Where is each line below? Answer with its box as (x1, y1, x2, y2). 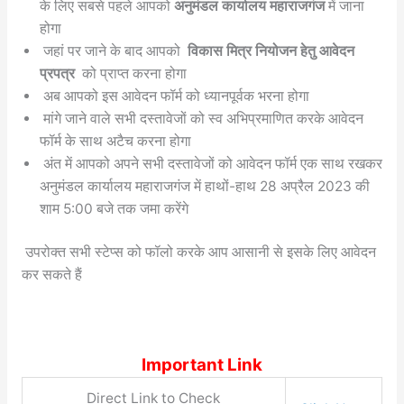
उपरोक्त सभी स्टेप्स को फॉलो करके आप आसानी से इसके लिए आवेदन (21, 243, 376, 262)
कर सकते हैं (21, 266, 82, 284)
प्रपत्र (39, 64, 78, 82)
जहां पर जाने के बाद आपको (39, 41, 184, 60)
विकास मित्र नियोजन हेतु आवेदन (183, 41, 358, 60)
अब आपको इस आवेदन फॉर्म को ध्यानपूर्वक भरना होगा (39, 87, 309, 105)
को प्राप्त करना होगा (78, 64, 187, 82)
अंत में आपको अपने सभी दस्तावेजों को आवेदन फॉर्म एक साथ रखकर (39, 154, 382, 172)
